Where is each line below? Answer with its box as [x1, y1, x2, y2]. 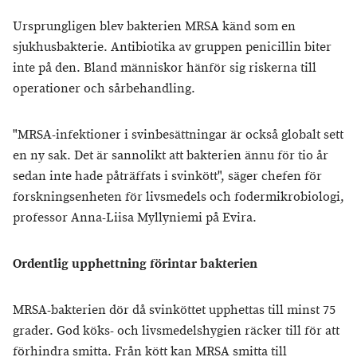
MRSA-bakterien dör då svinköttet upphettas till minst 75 [13, 302, 335, 320]
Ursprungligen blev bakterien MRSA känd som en [13, 18, 296, 36]
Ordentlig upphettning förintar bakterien [13, 256, 257, 273]
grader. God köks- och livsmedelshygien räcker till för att [13, 323, 339, 340]
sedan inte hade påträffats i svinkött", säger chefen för [13, 168, 322, 186]
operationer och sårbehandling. [13, 80, 195, 98]
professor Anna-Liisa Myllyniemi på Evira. [13, 210, 257, 227]
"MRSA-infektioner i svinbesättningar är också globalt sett [13, 127, 343, 144]
